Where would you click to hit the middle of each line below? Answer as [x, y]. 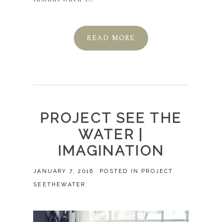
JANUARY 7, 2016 [64, 171]
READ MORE [111, 38]
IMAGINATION [111, 151]
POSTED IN [121, 171]
